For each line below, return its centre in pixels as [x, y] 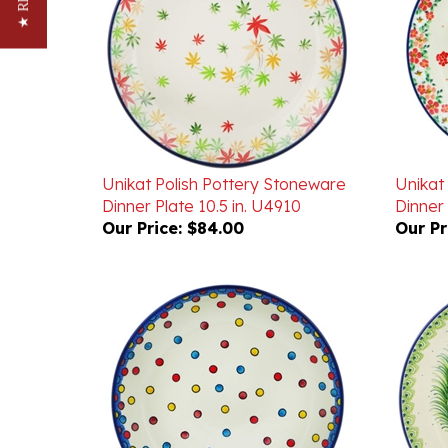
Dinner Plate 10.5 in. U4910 [201, 177]
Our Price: [142, 199]
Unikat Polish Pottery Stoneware [224, 155]
